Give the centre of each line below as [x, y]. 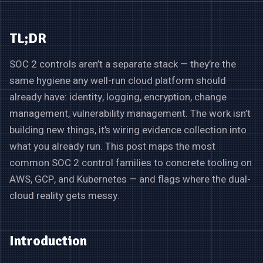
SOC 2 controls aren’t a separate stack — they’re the [123, 64]
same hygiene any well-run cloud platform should [118, 80]
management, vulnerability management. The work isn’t [130, 113]
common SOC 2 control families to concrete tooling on [131, 163]
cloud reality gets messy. [65, 195]
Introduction [48, 240]
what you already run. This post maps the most [112, 146]
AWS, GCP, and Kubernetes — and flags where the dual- [130, 179]
